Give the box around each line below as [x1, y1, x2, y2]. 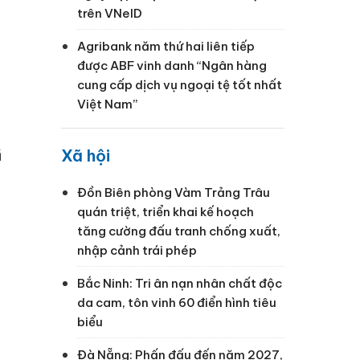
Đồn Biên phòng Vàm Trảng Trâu [77, 184, 270, 200]
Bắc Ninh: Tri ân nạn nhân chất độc [77, 275, 282, 291]
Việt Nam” [77, 96, 137, 112]
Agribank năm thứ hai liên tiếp [77, 38, 255, 54]
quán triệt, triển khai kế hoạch [77, 203, 254, 219]
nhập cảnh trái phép [77, 242, 197, 258]
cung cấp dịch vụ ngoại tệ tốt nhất [77, 76, 282, 92]
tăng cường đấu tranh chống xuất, [77, 223, 280, 239]
